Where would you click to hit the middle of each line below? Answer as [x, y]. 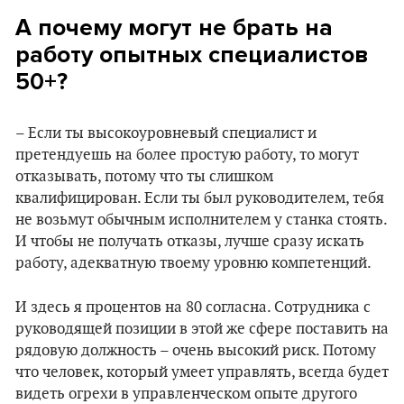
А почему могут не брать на [174, 28]
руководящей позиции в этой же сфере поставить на [202, 329]
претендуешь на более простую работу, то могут [187, 155]
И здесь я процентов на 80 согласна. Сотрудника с [193, 308]
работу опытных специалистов [192, 55]
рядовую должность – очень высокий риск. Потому [196, 351]
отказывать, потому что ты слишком [144, 177]
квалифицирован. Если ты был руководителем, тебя [200, 198]
